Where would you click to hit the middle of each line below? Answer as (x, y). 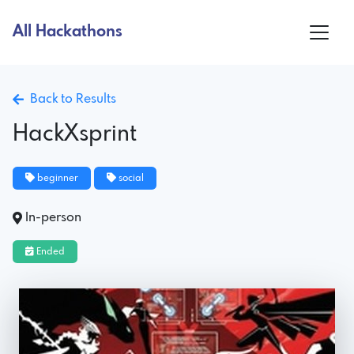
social (130, 178)
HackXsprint (75, 134)
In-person (53, 217)
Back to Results (70, 99)
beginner (56, 178)
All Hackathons (68, 32)
